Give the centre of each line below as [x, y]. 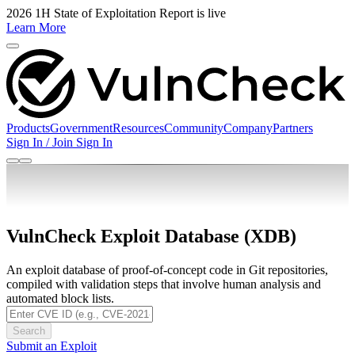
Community [194, 128]
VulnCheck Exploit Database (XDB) [151, 236]
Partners [293, 128]
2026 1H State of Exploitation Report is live [116, 13]
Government [81, 128]
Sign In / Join [41, 142]
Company [248, 128]
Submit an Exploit [52, 345]
